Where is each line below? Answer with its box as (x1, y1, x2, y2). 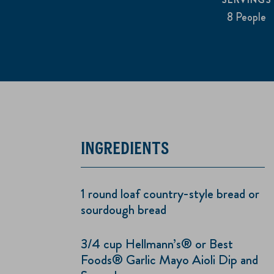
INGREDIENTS (81, 137, 169, 159)
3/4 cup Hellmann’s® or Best (81, 234, 233, 254)
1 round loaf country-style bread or (81, 184, 259, 204)
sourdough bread (81, 200, 166, 220)
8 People (226, 9, 266, 25)
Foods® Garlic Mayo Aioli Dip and (81, 250, 258, 270)
